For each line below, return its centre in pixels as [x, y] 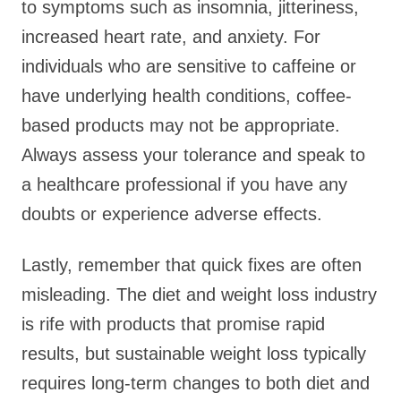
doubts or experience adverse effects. [172, 214]
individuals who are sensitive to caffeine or [189, 66]
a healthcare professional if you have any [184, 184]
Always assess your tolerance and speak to [193, 155]
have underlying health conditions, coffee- [187, 96]
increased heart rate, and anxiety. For [171, 37]
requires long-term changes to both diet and [196, 383]
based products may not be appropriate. [181, 125]
